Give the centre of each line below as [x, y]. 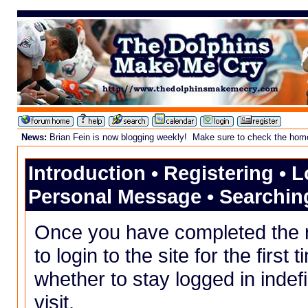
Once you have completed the [170, 232]
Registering [218, 173]
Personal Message [114, 196]
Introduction [87, 173]
